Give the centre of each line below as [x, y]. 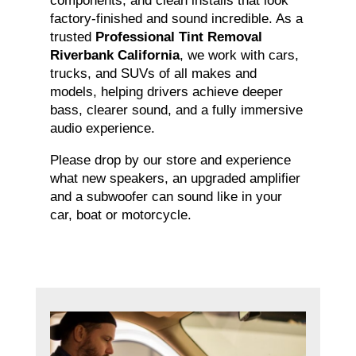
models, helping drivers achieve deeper [166, 92]
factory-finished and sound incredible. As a [176, 19]
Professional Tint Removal [178, 37]
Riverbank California [114, 56]
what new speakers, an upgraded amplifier [175, 179]
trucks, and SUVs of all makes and [153, 74]
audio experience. [102, 129]
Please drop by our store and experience [170, 161]
